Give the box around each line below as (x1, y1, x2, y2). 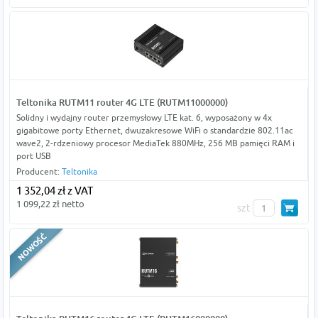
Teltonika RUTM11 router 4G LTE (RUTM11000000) (16, 97, 228, 109)
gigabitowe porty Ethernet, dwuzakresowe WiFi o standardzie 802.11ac (16, 125, 293, 136)
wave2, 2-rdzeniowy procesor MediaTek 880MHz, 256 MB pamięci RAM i (16, 138, 295, 149)
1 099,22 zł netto (16, 198, 84, 210)
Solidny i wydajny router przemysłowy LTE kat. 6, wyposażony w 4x (16, 112, 272, 124)
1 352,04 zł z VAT (16, 185, 93, 197)
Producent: (16, 166, 62, 177)
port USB (16, 150, 51, 162)
